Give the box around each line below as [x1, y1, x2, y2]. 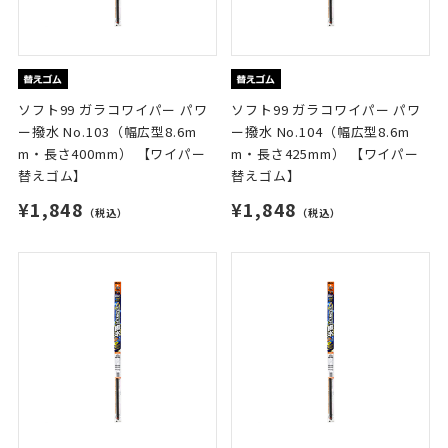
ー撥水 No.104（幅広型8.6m [231, 122, 410, 142]
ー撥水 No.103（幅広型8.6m [17, 122, 197, 142]
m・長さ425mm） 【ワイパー [231, 144, 420, 164]
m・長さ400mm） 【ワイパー [17, 144, 206, 164]
